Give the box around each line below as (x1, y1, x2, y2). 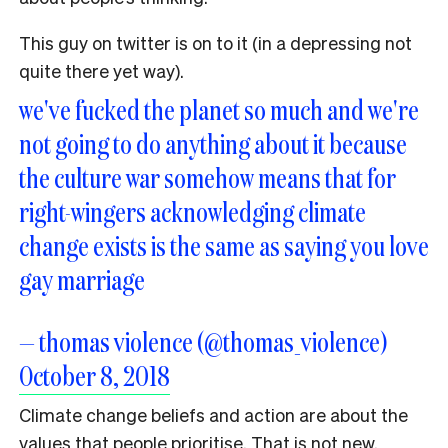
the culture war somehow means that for (19, 158, 396, 196)
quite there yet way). (19, 58, 184, 82)
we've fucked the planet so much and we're (19, 90, 419, 128)
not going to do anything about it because (19, 124, 407, 162)
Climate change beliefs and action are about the (19, 402, 408, 426)
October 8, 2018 (19, 356, 170, 394)
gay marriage (19, 260, 145, 298)
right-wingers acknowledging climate (19, 192, 366, 230)
